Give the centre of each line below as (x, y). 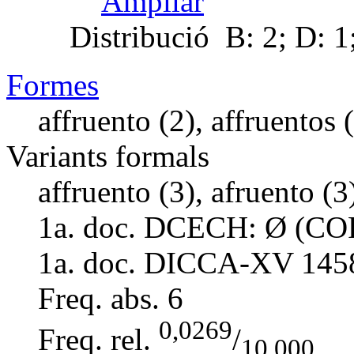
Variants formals (108, 156)
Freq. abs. (99, 298)
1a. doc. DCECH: (147, 227)
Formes (53, 85)
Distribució (139, 36)
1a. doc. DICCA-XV (166, 262)
